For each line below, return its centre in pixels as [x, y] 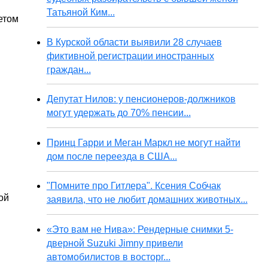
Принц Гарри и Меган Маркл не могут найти [143, 142]
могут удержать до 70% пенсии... [118, 113]
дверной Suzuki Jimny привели [115, 243]
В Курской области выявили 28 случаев [134, 42]
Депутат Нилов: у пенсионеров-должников [141, 99]
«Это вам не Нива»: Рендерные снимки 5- [140, 229]
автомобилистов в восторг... [108, 257]
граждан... [68, 69]
